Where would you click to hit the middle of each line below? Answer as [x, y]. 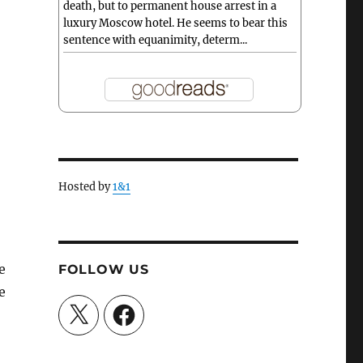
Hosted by [85, 187]
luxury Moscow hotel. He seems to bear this [175, 23]
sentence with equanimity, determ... [155, 41]
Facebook [135, 307]
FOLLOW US [103, 270]
